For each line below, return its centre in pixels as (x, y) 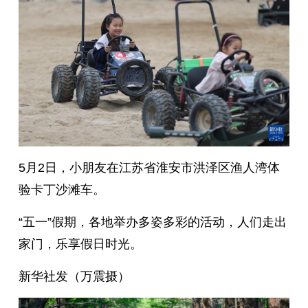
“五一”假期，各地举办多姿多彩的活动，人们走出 (152, 222)
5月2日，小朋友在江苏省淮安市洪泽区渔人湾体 (149, 168)
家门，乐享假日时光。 (80, 244)
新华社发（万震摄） (74, 277)
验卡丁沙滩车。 (62, 190)
